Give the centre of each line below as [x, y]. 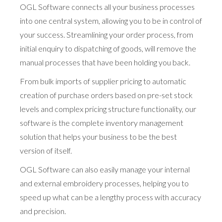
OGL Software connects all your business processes [107, 6]
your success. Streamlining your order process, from [107, 34]
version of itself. [46, 150]
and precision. [43, 211]
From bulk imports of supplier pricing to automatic [103, 81]
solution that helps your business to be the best [98, 136]
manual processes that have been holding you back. [105, 62]
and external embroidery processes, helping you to [104, 183]
